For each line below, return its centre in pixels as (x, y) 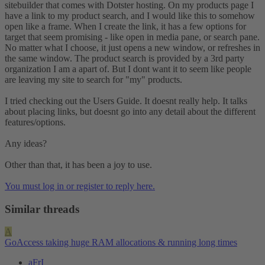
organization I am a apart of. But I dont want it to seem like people (128, 69)
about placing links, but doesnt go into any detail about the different (130, 111)
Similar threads (42, 209)
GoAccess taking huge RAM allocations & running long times (121, 243)
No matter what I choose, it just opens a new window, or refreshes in (132, 47)
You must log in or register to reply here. (80, 186)
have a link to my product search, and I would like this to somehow (130, 15)
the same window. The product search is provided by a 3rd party (125, 58)
